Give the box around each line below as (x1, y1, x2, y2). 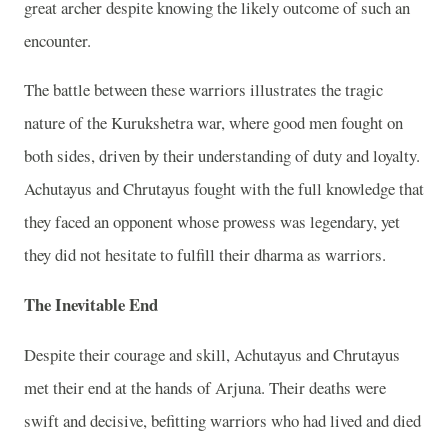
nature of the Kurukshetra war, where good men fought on (24, 111, 403, 135)
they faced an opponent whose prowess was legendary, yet (24, 210, 400, 234)
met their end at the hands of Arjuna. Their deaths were (24, 375, 386, 399)
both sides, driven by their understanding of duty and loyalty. (24, 144, 420, 168)
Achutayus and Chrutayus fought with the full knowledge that (24, 177, 424, 201)
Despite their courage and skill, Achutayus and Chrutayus (24, 342, 400, 366)
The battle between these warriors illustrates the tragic (24, 78, 383, 102)
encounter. (24, 28, 91, 52)
